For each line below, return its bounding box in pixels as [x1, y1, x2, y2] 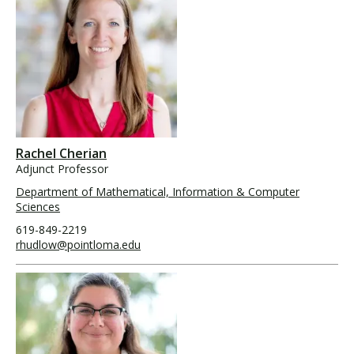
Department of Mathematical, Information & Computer [16, 183, 299, 199]
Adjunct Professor [16, 160, 108, 176]
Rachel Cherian [16, 144, 107, 162]
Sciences [16, 198, 60, 214]
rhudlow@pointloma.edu [16, 236, 141, 252]
